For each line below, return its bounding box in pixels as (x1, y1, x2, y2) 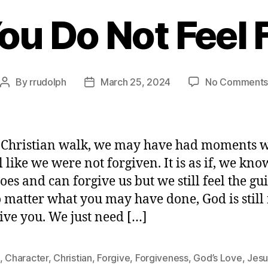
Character (5, 252, 48, 264)
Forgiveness (135, 252, 188, 264)
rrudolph (29, 76, 66, 89)
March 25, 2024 (100, 76, 171, 89)
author (4, 92, 33, 104)
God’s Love (193, 252, 242, 264)
